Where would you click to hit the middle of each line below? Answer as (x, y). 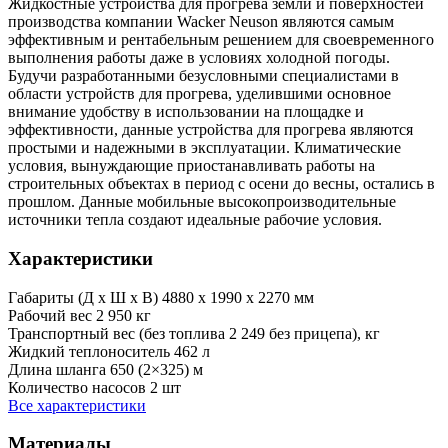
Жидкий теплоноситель (91, 351)
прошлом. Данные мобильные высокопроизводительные (202, 202)
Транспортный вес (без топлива (118, 333)
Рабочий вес (52, 315)
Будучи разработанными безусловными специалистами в (203, 76)
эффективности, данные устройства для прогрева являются (210, 130)
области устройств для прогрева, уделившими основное (199, 94)
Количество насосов (79, 387)
